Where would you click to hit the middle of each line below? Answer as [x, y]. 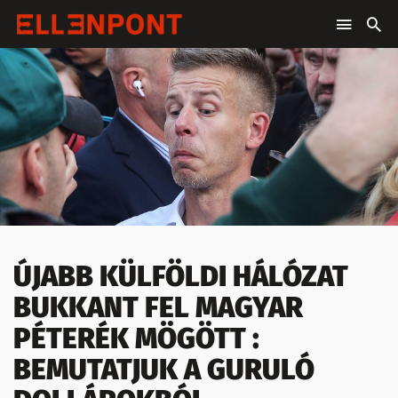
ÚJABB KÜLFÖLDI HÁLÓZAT [181, 276]
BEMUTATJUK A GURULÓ [164, 370]
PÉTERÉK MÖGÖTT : [136, 338]
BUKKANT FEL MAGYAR [158, 307]
